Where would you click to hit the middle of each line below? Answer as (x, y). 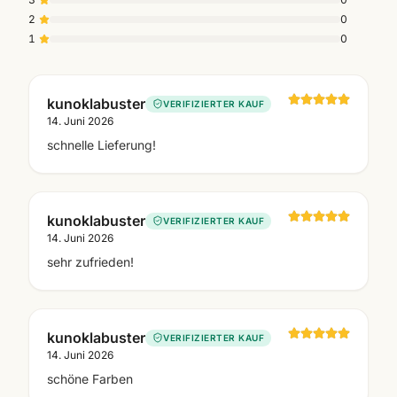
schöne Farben (90, 379)
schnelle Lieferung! (101, 145)
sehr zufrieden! (90, 262)
